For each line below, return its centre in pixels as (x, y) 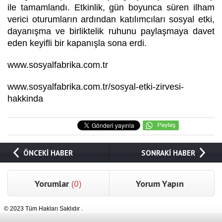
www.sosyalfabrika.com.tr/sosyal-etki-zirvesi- (96, 86)
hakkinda (25, 98)
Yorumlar (53, 183)
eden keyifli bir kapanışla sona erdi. (77, 43)
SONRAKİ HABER (168, 153)
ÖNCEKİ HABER (48, 153)
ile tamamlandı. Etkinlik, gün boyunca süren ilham (111, 7)
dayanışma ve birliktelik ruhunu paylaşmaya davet (111, 31)
